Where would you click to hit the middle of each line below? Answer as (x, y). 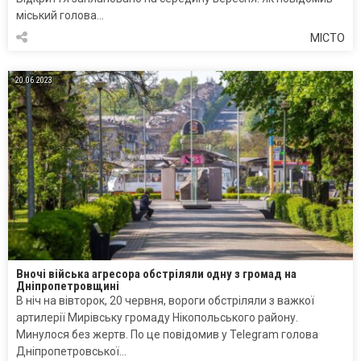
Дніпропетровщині (68, 286)
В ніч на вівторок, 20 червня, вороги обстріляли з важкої (165, 301)
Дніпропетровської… (71, 352)
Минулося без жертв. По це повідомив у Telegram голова (167, 335)
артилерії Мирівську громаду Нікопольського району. (157, 318)
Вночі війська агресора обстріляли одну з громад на (156, 274)
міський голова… (60, 16)
